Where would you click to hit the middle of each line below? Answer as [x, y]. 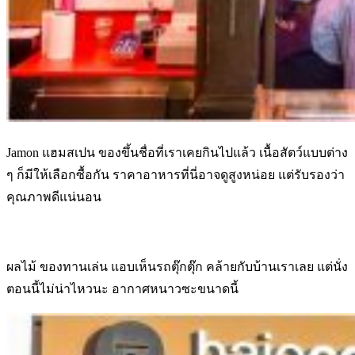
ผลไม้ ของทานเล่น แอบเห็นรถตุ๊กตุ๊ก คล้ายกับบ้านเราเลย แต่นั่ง [177, 266]
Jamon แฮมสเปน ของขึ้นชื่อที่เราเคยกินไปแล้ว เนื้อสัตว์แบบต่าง [177, 152]
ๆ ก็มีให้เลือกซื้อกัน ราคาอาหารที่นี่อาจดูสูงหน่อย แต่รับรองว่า [176, 174]
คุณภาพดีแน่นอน [54, 197]
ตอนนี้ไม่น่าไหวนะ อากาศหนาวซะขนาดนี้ [122, 288]
